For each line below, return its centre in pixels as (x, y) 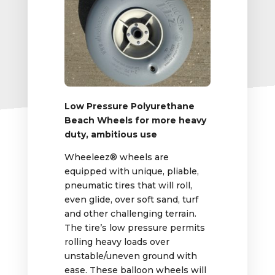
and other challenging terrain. (130, 214)
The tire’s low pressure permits (134, 228)
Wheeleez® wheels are (116, 157)
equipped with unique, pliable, (131, 172)
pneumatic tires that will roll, (128, 186)
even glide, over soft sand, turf (131, 200)
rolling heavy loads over (117, 242)
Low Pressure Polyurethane (129, 107)
